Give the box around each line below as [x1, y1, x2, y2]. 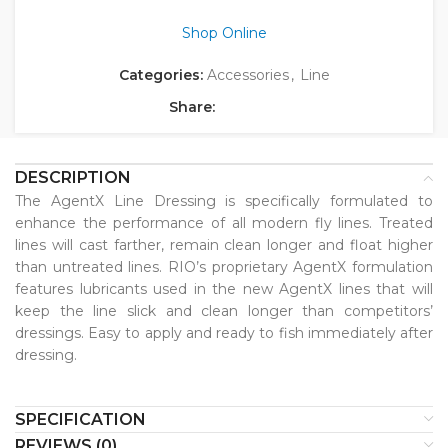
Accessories [206, 66, 289, 85]
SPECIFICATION [15, 410, 146, 430]
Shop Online [181, 24, 267, 43]
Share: [168, 98, 215, 117]
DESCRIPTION [15, 168, 131, 188]
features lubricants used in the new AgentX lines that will [15, 280, 433, 299]
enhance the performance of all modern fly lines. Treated [15, 214, 433, 233]
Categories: [118, 66, 203, 85]
